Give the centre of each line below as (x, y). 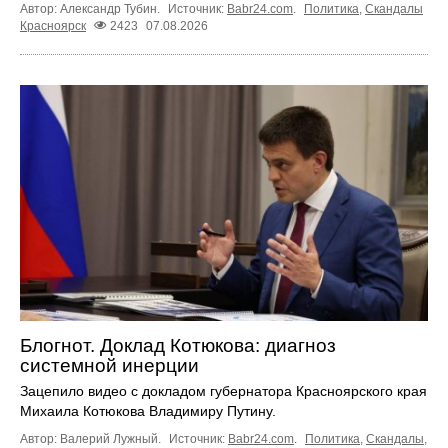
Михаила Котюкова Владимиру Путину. (148, 411)
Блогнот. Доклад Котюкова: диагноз (178, 346)
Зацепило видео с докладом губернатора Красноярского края (223, 391)
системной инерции (109, 366)
